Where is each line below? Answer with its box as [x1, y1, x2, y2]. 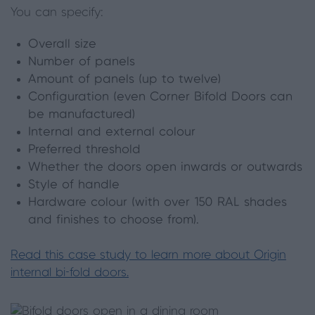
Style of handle [28, 179, 120, 192]
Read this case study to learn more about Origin [11, 249, 286, 262]
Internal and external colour [28, 126, 195, 139]
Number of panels [28, 56, 135, 69]
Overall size [28, 38, 96, 51]
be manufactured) [28, 108, 135, 122]
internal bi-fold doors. [11, 266, 129, 280]
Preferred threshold [28, 143, 141, 157]
